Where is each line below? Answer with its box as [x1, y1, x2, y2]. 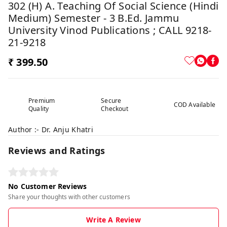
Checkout [101, 104, 128, 113]
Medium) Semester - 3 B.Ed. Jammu [8, 11, 179, 25]
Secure [101, 96, 122, 105]
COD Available [173, 100, 215, 109]
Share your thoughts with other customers [8, 192, 130, 201]
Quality [28, 104, 49, 113]
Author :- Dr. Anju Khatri [8, 124, 93, 134]
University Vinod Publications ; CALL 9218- [8, 23, 212, 37]
